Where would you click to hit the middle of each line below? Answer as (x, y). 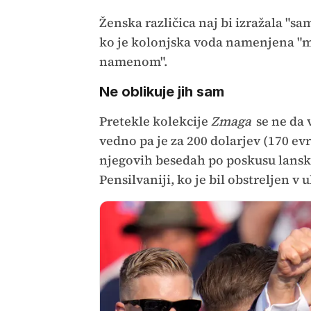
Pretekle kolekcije (155, 121)
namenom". (133, 61)
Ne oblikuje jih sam (161, 91)
